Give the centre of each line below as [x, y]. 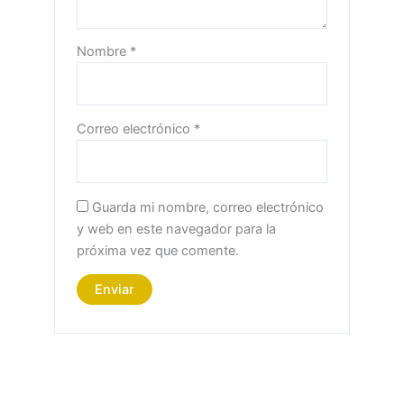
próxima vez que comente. [158, 250]
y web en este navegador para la [177, 229]
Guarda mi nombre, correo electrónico [208, 207]
